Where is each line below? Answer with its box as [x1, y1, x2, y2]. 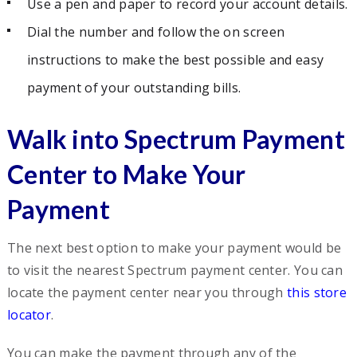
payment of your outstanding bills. [26, 78, 241, 96]
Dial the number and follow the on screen [26, 22, 285, 41]
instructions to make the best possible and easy [26, 50, 324, 69]
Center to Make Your [6, 158, 246, 190]
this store [287, 283, 347, 301]
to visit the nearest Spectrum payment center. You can [6, 261, 343, 279]
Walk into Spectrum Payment [6, 123, 345, 155]
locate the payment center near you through [6, 283, 288, 301]
